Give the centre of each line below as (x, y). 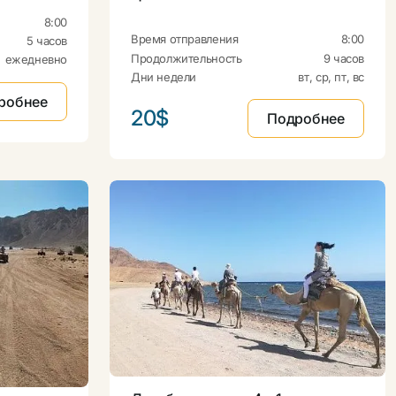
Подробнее (306, 119)
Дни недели (164, 76)
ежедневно (36, 60)
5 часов (46, 41)
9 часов (343, 58)
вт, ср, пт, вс (331, 76)
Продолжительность (187, 58)
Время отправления (185, 39)
